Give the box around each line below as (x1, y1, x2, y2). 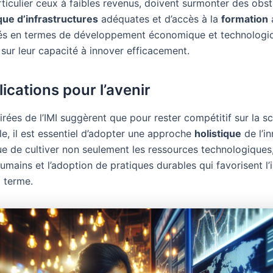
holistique (194, 127, 241, 140)
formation (221, 12, 268, 25)
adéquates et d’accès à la (98, 12, 221, 25)
